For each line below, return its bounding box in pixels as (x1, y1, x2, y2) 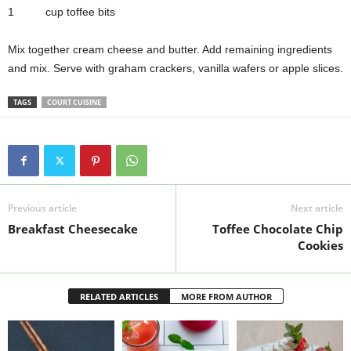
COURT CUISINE (47, 97, 101, 107)
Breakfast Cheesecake (8, 221, 138, 237)
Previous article (8, 201, 77, 215)
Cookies (298, 237, 343, 253)
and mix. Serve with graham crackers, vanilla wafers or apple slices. (8, 62, 343, 74)
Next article (291, 201, 343, 215)
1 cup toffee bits (8, 5, 115, 18)
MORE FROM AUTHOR (180, 291, 272, 302)
